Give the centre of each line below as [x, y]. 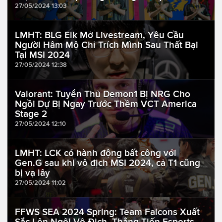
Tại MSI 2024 [42, 55]
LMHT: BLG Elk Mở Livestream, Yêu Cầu [99, 35]
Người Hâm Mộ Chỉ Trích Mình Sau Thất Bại [107, 45]
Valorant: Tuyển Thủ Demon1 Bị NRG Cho [103, 94]
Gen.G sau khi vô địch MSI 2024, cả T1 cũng [108, 163]
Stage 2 [31, 114]
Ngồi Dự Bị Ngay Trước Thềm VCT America [106, 104]
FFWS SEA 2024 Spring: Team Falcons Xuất [107, 212]
